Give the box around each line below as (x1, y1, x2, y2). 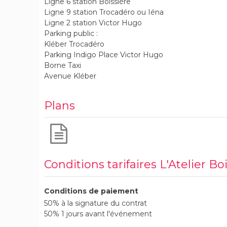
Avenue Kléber (44, 71, 96, 81)
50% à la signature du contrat (44, 198, 147, 208)
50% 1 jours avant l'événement (44, 209, 152, 218)
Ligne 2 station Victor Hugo (44, 18, 142, 27)
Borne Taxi (44, 60, 81, 70)
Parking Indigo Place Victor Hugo (44, 50, 163, 59)
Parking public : (44, 28, 98, 38)
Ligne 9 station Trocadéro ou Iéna (44, 7, 164, 17)
